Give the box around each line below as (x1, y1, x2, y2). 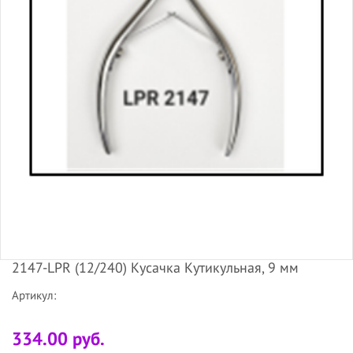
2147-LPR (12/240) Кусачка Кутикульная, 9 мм (12, 258, 299, 277)
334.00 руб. (12, 326, 105, 350)
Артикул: (12, 287, 56, 303)
